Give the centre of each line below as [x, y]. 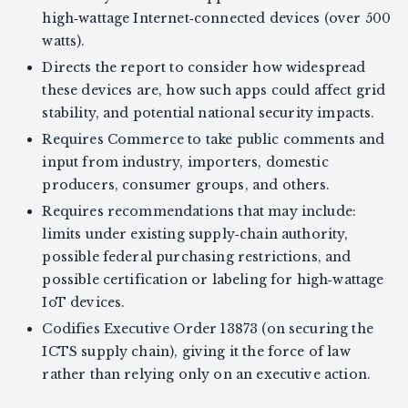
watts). [64, 41]
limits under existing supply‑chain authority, [195, 234]
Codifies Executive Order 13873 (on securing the [208, 328]
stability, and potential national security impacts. [209, 112]
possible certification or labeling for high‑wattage [213, 279]
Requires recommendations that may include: [199, 211]
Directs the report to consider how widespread [204, 67]
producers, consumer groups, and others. [186, 184]
